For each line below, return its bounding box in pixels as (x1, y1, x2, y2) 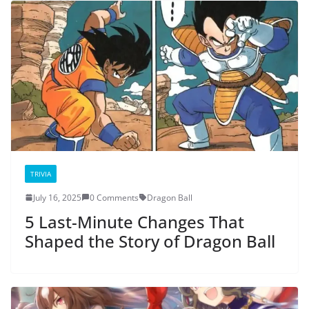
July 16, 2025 (33, 191, 81, 203)
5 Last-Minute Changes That (25, 210, 244, 233)
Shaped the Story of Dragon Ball (25, 229, 275, 252)
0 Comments (90, 191, 139, 203)
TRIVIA (30, 168, 51, 179)
